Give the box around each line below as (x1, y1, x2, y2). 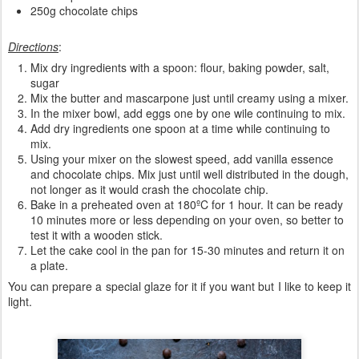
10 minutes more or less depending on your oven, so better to (30, 212, 344, 228)
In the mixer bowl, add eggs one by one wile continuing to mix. (30, 105, 345, 122)
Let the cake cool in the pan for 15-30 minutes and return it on (30, 242, 345, 259)
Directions (8, 38, 58, 55)
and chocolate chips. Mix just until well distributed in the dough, (30, 166, 349, 183)
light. (8, 293, 32, 310)
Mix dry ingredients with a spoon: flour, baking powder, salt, (30, 59, 329, 76)
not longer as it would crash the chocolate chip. (30, 181, 268, 198)
